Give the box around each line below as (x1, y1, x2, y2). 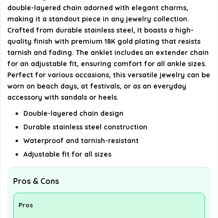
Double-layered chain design (23, 109, 124, 118)
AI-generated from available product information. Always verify (17, 8, 192, 16)
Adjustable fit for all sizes (23, 150, 111, 159)
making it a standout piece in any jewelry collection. (7, 15, 189, 24)
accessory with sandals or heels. (7, 93, 119, 102)
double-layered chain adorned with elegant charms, (7, 3, 188, 13)
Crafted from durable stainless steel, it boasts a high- (7, 26, 194, 35)
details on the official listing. (17, 22, 96, 29)
